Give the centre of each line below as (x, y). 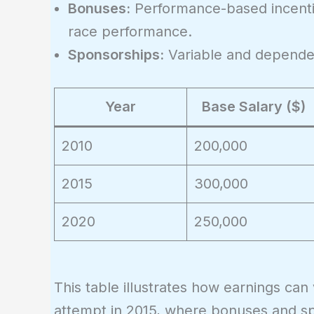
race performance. (130, 31)
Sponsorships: (116, 54)
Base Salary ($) (253, 106)
